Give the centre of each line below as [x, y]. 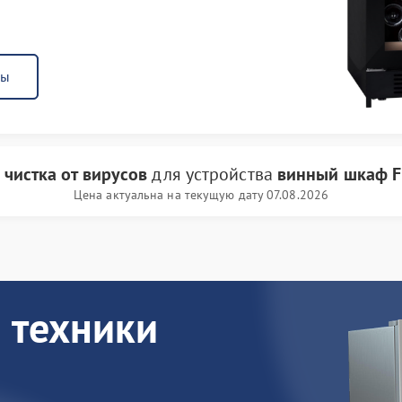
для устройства [212, 174]
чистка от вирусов [76, 174]
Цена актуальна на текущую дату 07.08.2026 [201, 195]
